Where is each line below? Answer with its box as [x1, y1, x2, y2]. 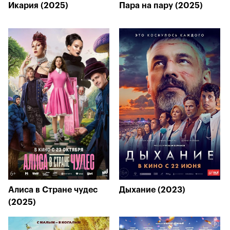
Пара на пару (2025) [119, 2, 203, 10]
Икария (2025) [8, 2, 68, 10]
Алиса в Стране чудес [8, 186, 98, 194]
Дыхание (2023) [119, 186, 185, 194]
